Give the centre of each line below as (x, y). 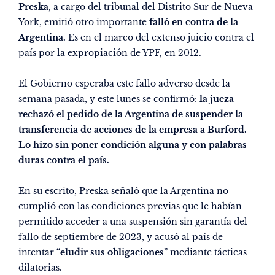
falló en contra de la (194, 22)
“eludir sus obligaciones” (112, 253)
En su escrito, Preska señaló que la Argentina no (123, 191)
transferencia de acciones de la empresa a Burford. (133, 130)
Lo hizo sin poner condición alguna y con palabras (133, 145)
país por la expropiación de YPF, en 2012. (110, 53)
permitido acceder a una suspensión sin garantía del (133, 222)
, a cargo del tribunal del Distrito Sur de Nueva (151, 7)
